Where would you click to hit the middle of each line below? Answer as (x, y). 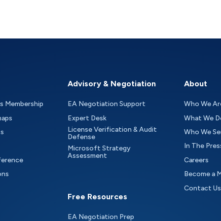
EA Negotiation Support (107, 104)
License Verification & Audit (112, 130)
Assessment (88, 156)
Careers (196, 160)
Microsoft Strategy (101, 148)
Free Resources (98, 196)
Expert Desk (87, 118)
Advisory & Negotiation (112, 84)
